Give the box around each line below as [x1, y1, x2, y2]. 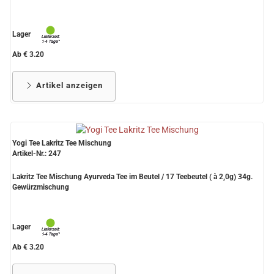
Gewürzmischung [12, 183, 69, 192]
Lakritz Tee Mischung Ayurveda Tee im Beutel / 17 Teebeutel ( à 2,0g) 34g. [12, 172, 253, 182]
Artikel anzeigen [34, 81, 103, 91]
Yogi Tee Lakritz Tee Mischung [12, 139, 111, 148]
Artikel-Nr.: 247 [12, 149, 61, 158]
